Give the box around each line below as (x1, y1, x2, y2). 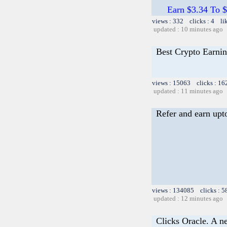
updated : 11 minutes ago (154, 87, 223, 95)
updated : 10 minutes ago (154, 25, 223, 33)
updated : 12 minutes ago (154, 194, 223, 202)
